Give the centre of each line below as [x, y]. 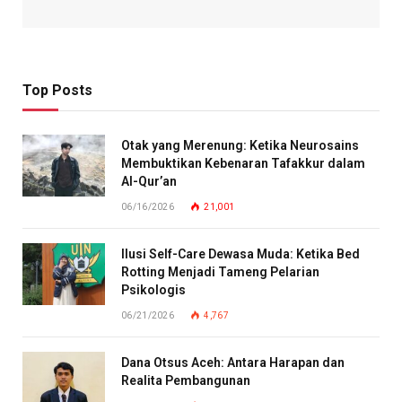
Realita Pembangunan [186, 381]
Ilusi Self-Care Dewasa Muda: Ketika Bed [240, 254]
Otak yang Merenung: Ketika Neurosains [240, 146]
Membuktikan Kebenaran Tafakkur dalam [243, 164]
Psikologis [153, 290]
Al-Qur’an [149, 182]
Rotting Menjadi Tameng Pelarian [220, 272]
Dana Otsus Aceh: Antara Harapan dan [233, 363]
